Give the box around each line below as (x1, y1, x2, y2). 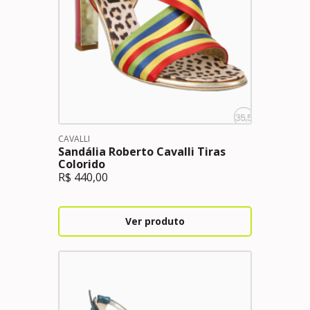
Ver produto (125, 215, 185, 228)
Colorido (58, 156, 105, 172)
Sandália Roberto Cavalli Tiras (58, 144, 226, 159)
